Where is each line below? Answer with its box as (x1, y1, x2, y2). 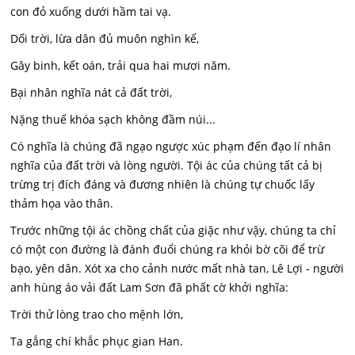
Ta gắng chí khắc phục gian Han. (10, 334, 184, 349)
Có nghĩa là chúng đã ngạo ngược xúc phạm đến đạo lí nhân (10, 139, 332, 154)
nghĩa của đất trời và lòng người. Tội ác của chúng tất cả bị (10, 158, 323, 173)
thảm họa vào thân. (10, 196, 114, 211)
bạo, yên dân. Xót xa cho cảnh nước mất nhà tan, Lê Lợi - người (10, 261, 345, 276)
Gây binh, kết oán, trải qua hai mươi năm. (10, 58, 231, 73)
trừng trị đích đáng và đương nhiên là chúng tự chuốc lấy (10, 177, 315, 192)
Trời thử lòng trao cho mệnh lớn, (10, 307, 184, 322)
